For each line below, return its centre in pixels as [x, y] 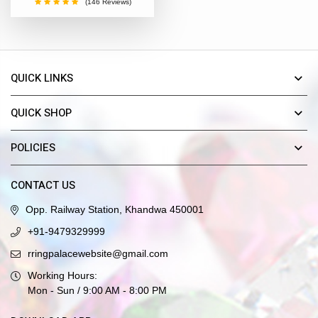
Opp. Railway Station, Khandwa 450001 [115, 210]
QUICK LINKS [42, 78]
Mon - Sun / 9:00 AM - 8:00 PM [97, 291]
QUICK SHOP [41, 113]
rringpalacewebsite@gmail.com [98, 254]
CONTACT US [43, 186]
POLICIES [33, 148]
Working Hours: [62, 276]
